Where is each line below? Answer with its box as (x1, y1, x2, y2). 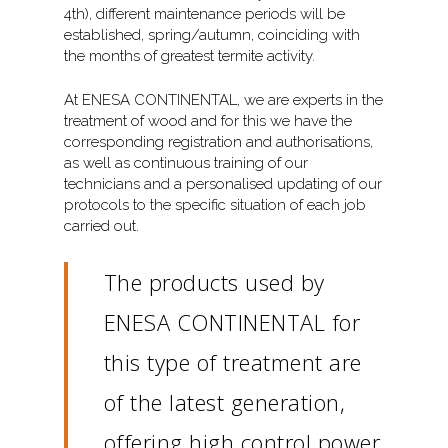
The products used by (103, 266, 325, 297)
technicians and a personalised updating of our (64, 174, 383, 193)
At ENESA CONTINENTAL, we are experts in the (64, 90, 384, 109)
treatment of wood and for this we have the (64, 111, 353, 130)
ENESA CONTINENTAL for (103, 306, 361, 337)
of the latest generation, (103, 386, 346, 417)
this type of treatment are (103, 346, 362, 377)
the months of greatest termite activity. (64, 47, 316, 66)
